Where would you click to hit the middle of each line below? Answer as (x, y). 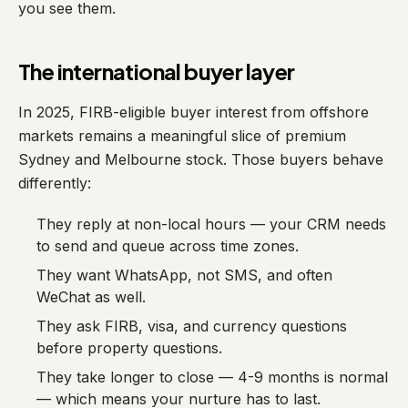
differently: (55, 183)
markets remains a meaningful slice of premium (182, 136)
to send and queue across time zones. (168, 246)
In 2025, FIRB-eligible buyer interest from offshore (194, 112)
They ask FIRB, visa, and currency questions (192, 326)
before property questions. (129, 348)
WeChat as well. (91, 297)
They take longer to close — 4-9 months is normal (212, 377)
